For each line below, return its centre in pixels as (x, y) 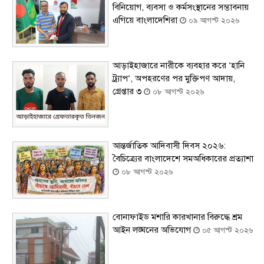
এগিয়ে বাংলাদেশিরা (146, 20)
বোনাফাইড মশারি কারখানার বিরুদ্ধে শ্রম (178, 217)
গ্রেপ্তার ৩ (128, 92)
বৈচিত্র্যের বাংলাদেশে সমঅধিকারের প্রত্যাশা (183, 159)
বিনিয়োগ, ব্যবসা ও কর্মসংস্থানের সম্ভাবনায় (181, 7)
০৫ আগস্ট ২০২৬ (227, 231)
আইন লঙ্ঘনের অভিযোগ (153, 230)
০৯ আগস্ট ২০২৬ (213, 21)
